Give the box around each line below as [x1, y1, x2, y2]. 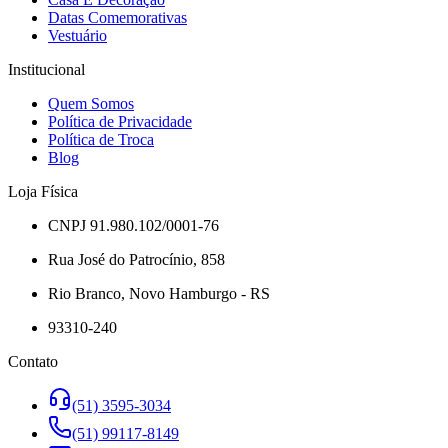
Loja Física [8, 183, 78, 201]
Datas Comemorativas [48, 9, 187, 27]
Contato [8, 353, 58, 371]
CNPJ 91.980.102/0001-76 [48, 217, 219, 235]
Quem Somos [48, 95, 134, 113]
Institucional [8, 61, 85, 79]
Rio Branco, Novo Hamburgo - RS [48, 285, 270, 303]
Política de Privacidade [48, 113, 192, 131]
